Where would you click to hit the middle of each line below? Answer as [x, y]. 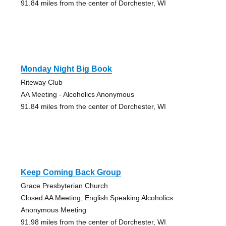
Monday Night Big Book [66, 69]
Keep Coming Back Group [71, 173]
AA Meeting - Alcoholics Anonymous [77, 95]
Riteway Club [41, 82]
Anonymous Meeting [53, 210]
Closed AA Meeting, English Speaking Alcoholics [97, 198]
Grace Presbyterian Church [64, 186]
